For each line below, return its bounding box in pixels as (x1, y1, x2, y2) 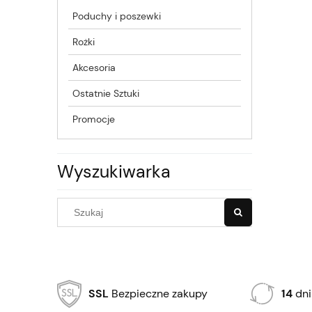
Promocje (72, 112, 115, 125)
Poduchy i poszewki (72, 9, 161, 22)
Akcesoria (72, 61, 116, 74)
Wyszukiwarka (57, 159, 171, 183)
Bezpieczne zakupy (109, 286, 208, 301)
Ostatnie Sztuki (72, 86, 139, 100)
